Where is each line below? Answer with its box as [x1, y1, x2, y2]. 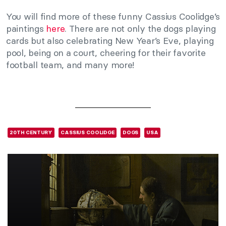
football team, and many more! [6, 59, 135, 71]
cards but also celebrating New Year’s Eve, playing [6, 34, 214, 46]
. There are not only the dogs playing [65, 22, 216, 34]
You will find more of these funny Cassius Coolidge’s [6, 10, 220, 22]
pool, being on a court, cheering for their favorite [6, 46, 206, 59]
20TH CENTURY [10, 129, 53, 136]
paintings [6, 22, 46, 34]
